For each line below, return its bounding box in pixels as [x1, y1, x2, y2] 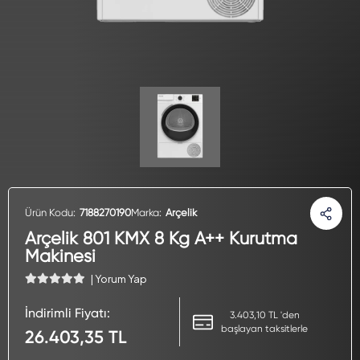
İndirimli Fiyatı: [25, 305, 110, 321]
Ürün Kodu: [25, 207, 76, 219]
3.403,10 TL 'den [229, 309, 300, 321]
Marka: [131, 207, 162, 219]
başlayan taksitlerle [221, 322, 308, 334]
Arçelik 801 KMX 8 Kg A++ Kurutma [25, 228, 297, 248]
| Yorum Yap [90, 272, 147, 285]
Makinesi [25, 246, 96, 266]
